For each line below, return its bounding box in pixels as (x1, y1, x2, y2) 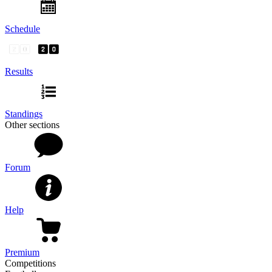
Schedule (5, 23, 40, 34)
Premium (5, 246, 39, 257)
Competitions (5, 257, 56, 268)
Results (5, 66, 33, 76)
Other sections (5, 119, 59, 130)
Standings (5, 108, 42, 119)
